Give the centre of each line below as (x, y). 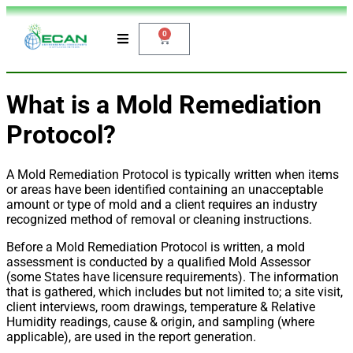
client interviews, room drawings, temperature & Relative (161, 307)
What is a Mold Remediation (164, 105)
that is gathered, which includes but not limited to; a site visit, (175, 292)
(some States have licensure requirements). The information (173, 277)
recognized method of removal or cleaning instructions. (159, 219)
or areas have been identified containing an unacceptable (165, 189)
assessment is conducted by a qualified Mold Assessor (158, 262)
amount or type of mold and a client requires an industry (162, 204)
